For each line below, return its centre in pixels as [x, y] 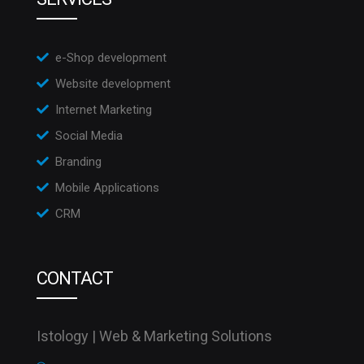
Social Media [89, 136]
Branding [78, 162]
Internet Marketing [104, 110]
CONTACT [75, 279]
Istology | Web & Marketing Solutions [154, 336]
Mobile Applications [107, 188]
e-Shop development [111, 58]
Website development [113, 84]
